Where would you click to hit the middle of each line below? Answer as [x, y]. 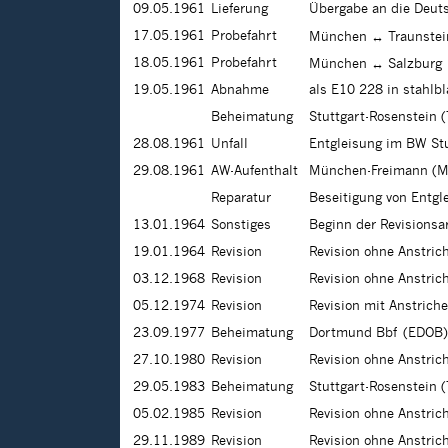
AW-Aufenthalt [254, 171]
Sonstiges [241, 225]
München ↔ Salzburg [375, 64]
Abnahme [240, 90]
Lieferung [239, 9]
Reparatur [241, 198]
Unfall [229, 144]
